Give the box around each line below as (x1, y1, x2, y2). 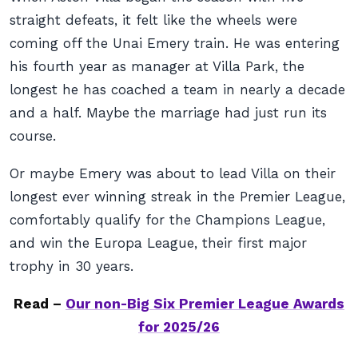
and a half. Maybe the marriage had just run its (10, 105, 327, 121)
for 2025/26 (138, 319, 220, 335)
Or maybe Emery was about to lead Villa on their (10, 165, 336, 181)
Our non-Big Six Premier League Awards (66, 296, 344, 312)
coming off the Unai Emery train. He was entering (10, 35, 340, 51)
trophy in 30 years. (10, 258, 133, 274)
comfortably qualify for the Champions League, (10, 212, 325, 228)
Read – (14, 296, 66, 312)
